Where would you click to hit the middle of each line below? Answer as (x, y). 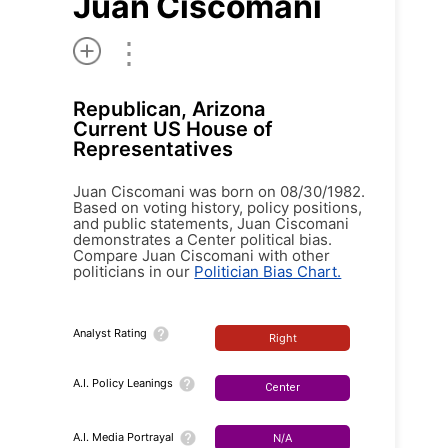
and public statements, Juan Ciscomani (211, 223)
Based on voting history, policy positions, (218, 207)
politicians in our (134, 271)
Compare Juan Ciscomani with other (202, 255)
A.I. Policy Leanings (123, 382)
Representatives (153, 148)
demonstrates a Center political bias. (203, 239)
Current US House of (173, 128)
